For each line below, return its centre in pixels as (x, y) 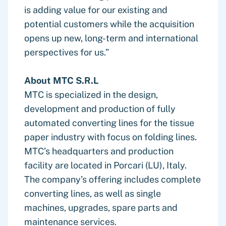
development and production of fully (100, 109)
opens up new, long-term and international (111, 38)
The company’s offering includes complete (112, 179)
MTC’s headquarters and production (99, 151)
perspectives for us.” (67, 52)
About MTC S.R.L (61, 80)
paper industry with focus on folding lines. (110, 137)
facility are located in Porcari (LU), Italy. (105, 165)
